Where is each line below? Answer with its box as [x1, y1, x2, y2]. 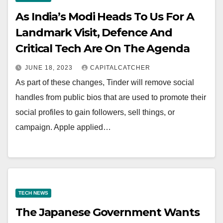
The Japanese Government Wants [15, 206, 200, 220]
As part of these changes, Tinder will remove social [15, 78, 194, 87]
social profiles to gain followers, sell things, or [15, 108, 175, 116]
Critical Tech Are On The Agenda [15, 41, 190, 55]
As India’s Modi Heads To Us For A [15, 9, 194, 23]
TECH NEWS [18, 190, 48, 196]
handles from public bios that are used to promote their [15, 93, 206, 102]
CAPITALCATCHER [90, 64, 150, 71]
